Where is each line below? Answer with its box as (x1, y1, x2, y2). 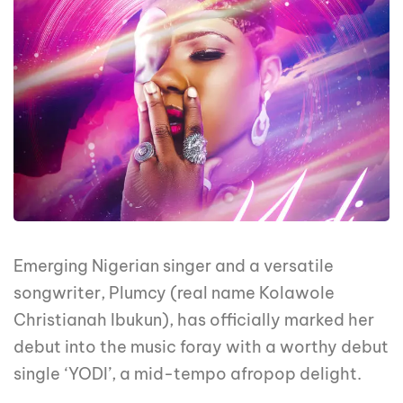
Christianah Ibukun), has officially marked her (13, 309, 374, 331)
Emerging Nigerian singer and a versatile (13, 255, 334, 277)
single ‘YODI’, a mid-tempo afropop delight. (13, 363, 362, 385)
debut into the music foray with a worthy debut (13, 336, 389, 358)
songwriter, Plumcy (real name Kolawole (13, 282, 335, 304)
